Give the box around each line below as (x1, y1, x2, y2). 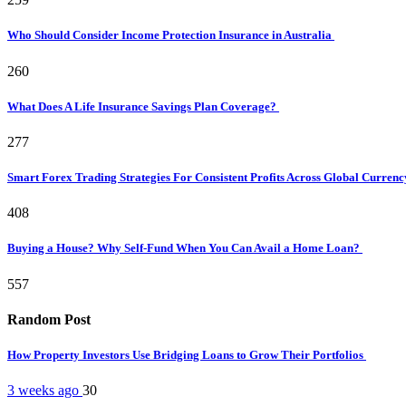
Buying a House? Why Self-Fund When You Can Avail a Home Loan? (7, 241, 362, 256)
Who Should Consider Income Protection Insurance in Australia (7, 28, 334, 43)
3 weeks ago (7, 382, 82, 399)
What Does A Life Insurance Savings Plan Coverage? (7, 99, 279, 113)
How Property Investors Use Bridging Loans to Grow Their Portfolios (7, 348, 366, 362)
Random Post (7, 311, 91, 327)
